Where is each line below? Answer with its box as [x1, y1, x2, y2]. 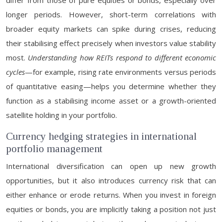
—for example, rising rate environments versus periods [25, 67, 216, 77]
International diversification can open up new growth [6, 161, 216, 171]
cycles [6, 67, 25, 77]
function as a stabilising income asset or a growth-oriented [6, 96, 216, 106]
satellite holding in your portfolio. [6, 110, 117, 120]
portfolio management [6, 143, 103, 155]
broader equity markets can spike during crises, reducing [6, 24, 216, 34]
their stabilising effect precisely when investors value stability [6, 38, 216, 48]
